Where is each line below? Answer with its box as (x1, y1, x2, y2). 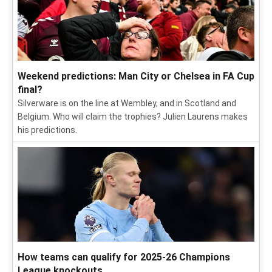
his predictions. (18, 125, 77, 135)
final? (18, 84, 42, 96)
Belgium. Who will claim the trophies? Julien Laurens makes (18, 112, 248, 122)
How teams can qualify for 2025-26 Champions (18, 251, 230, 263)
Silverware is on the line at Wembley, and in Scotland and (18, 98, 236, 109)
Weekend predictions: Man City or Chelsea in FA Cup (18, 70, 254, 83)
